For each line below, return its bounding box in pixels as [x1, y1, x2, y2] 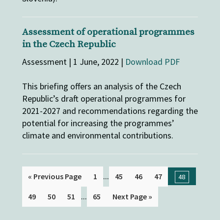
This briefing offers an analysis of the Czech [22, 81, 181, 92]
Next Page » [112, 192, 152, 202]
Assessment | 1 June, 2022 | [22, 56, 125, 68]
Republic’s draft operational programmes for [22, 93, 186, 105]
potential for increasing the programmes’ [22, 117, 174, 129]
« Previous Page [27, 171, 82, 182]
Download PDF [125, 56, 180, 68]
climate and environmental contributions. [22, 130, 173, 141]
